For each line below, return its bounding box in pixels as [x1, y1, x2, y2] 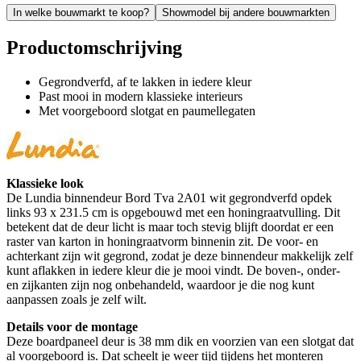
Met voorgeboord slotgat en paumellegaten [39, 103, 255, 118]
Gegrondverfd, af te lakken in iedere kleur [39, 74, 251, 89]
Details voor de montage [6, 319, 138, 334]
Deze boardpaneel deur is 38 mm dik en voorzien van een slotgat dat [6, 334, 354, 348]
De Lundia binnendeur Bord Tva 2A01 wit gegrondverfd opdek [6, 190, 332, 205]
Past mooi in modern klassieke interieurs [39, 89, 243, 103]
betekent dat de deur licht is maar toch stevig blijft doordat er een [6, 219, 334, 234]
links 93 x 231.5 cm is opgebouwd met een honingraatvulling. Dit [6, 205, 340, 219]
